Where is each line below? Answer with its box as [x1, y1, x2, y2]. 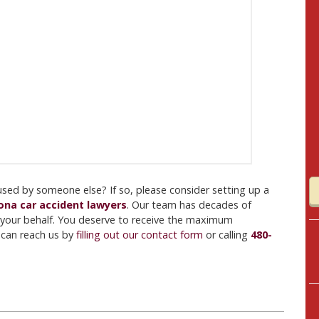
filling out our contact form [76, 228, 203, 241]
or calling [203, 228, 251, 241]
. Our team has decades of [127, 198, 251, 211]
